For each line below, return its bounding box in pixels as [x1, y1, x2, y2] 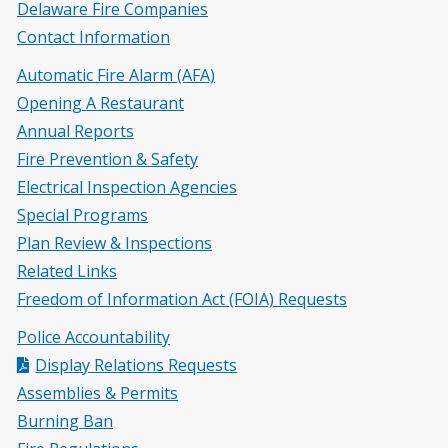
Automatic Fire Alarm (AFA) [17, 64, 215, 86]
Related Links [17, 260, 117, 282]
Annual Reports [17, 120, 134, 142]
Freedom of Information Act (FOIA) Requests [17, 288, 347, 310]
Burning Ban [17, 410, 113, 432]
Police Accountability [17, 326, 170, 348]
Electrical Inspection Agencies [17, 176, 237, 198]
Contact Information [17, 26, 170, 48]
